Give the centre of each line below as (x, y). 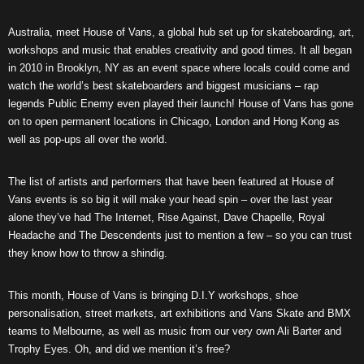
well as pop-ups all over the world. (88, 139)
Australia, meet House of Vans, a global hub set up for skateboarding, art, (181, 32)
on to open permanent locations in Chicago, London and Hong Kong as (174, 121)
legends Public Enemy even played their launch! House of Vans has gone (181, 104)
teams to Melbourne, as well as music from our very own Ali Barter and (175, 331)
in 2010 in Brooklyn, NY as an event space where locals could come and (179, 68)
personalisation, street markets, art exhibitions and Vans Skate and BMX (180, 313)
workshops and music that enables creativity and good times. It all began (180, 50)
